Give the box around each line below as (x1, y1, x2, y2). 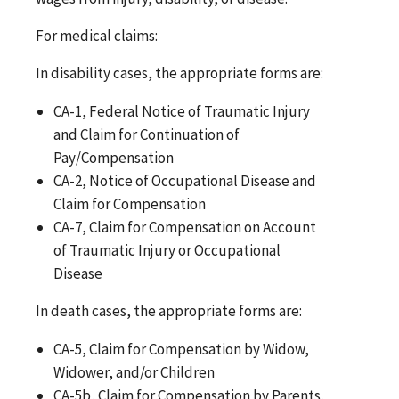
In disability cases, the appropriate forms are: (36, 62, 323, 83)
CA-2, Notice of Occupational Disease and (53, 170, 317, 191)
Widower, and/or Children (53, 362, 216, 382)
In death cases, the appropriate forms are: (36, 300, 302, 321)
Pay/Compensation (53, 147, 175, 167)
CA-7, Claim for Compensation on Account (53, 216, 317, 237)
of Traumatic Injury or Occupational (53, 240, 281, 260)
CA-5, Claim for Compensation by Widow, (53, 338, 310, 359)
